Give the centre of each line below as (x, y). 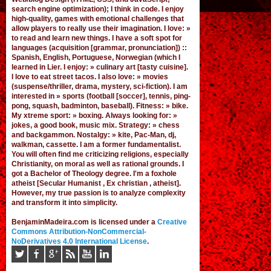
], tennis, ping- (167, 96)
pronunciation (152, 48)
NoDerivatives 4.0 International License (80, 241)
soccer (131, 96)
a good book (55, 125)
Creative (172, 222)
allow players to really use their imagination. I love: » (101, 28)
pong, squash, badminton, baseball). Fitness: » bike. (100, 106)
